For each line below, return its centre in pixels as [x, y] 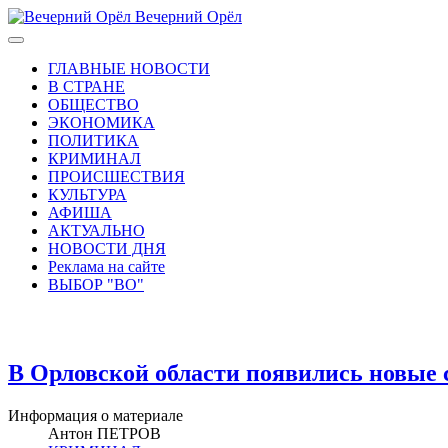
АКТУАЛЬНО [96, 230]
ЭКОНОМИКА [101, 122]
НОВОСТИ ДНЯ [107, 248]
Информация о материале [95, 415]
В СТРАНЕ [86, 86]
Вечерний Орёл [188, 16]
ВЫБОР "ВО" [96, 284]
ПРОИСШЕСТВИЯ [116, 176]
